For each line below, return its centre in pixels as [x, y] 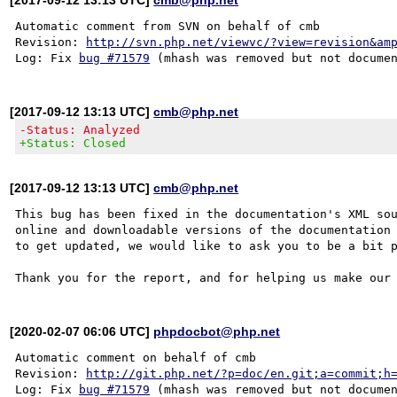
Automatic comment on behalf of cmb [136, 357]
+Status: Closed [73, 143]
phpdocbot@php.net [217, 331]
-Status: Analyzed [80, 129]
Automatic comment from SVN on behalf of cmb [168, 26]
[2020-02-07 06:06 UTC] [82, 331]
